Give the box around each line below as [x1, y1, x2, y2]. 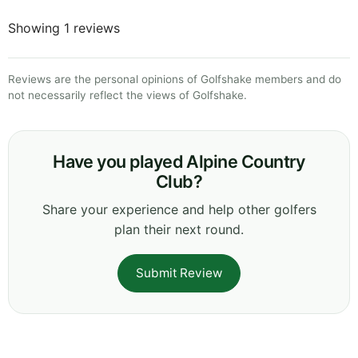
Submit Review [136, 265, 222, 281]
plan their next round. [114, 221, 244, 238]
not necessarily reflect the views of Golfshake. [8, 89, 247, 102]
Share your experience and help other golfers [42, 201, 316, 218]
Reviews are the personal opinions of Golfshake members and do [8, 73, 341, 86]
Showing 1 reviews [8, 20, 120, 37]
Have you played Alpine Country [53, 151, 305, 173]
